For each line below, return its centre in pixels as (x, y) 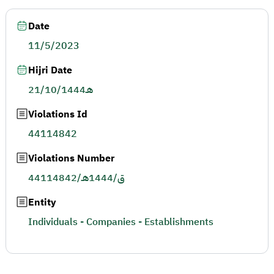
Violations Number (71, 158)
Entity (42, 202)
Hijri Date (50, 70)
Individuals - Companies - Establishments (121, 222)
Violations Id (58, 114)
